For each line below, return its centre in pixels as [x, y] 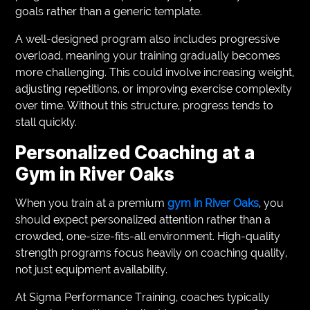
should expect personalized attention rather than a [143, 219]
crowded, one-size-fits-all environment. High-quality [148, 236]
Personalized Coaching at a [135, 152]
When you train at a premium [92, 203]
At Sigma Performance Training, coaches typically [143, 297]
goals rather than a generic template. [109, 11]
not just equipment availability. [92, 269]
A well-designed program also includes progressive [148, 39]
